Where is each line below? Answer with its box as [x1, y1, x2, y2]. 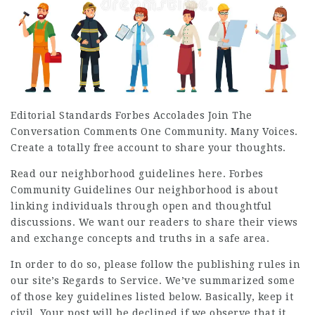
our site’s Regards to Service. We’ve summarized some [11, 275, 295, 287]
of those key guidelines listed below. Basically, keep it [11, 291, 293, 303]
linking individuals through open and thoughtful [11, 200, 272, 212]
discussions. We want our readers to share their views [11, 217, 298, 229]
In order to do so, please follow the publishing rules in [11, 259, 300, 271]
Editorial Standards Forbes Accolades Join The [11, 110, 252, 122]
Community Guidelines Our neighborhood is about [11, 184, 278, 196]
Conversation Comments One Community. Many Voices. [11, 126, 298, 138]
